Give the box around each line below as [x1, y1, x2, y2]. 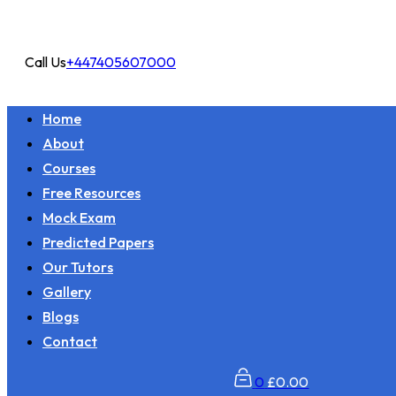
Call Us [25, 53, 66, 71]
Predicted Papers [42, 233, 154, 251]
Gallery [42, 283, 91, 301]
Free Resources [42, 184, 141, 202]
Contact [42, 332, 97, 350]
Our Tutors [42, 258, 113, 276]
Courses [42, 159, 95, 177]
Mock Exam [42, 209, 116, 226]
